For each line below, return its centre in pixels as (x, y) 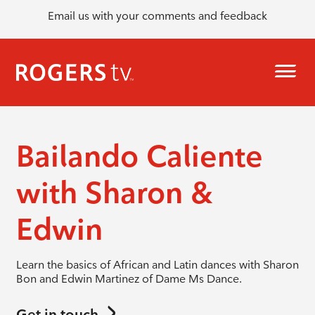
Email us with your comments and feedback (157, 15)
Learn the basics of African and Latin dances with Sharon (157, 265)
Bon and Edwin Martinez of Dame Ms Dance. (129, 279)
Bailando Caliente (139, 156)
